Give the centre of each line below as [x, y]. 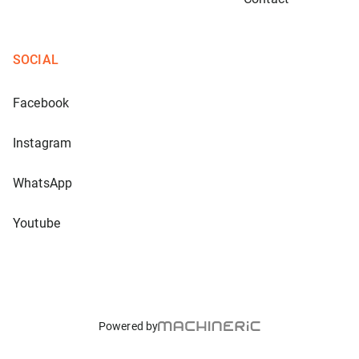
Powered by [128, 326]
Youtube [37, 223]
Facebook [41, 103]
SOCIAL [36, 60]
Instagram [42, 143]
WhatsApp [43, 183]
